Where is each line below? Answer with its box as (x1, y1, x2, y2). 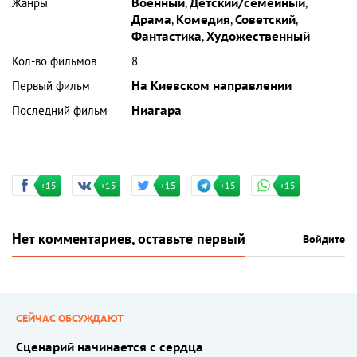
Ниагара (131, 104, 182, 119)
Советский (235, 13, 296, 28)
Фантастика (131, 29, 202, 45)
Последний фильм (12, 104, 108, 119)
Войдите (303, 233, 345, 247)
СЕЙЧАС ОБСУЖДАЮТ (16, 312, 124, 326)
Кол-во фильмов (12, 54, 96, 69)
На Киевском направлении (131, 79, 292, 94)
